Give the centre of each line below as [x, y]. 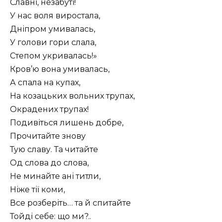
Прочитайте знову [48, 136]
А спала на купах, [45, 82]
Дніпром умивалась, [53, 29]
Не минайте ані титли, [55, 176]
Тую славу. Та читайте [54, 149]
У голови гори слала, [53, 42]
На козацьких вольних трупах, [72, 96]
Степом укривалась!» [54, 55]
